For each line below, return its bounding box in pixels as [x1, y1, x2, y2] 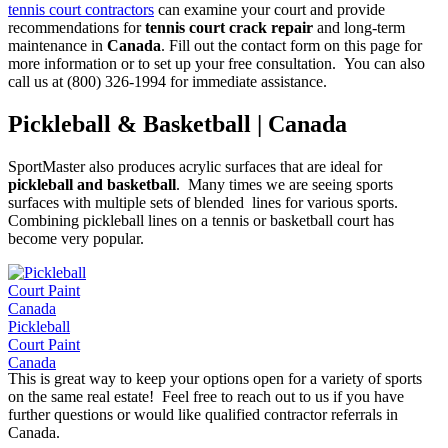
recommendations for [8, 19, 145, 37]
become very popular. [8, 229, 144, 247]
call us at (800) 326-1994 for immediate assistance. [8, 73, 327, 91]
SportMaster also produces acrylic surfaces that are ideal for [8, 157, 382, 175]
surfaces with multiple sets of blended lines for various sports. [8, 193, 402, 211]
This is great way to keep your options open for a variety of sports [8, 369, 422, 387]
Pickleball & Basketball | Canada [8, 110, 347, 137]
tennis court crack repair [145, 19, 313, 37]
